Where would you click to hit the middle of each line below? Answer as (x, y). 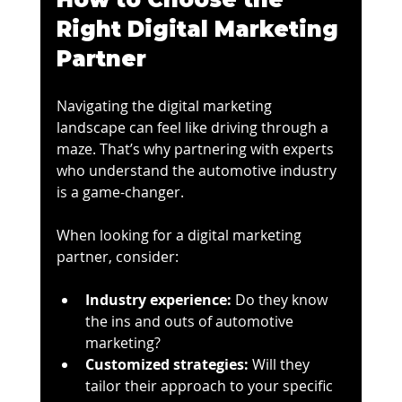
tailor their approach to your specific (210, 385)
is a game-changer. (120, 192)
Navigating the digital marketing (166, 105)
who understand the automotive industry (198, 170)
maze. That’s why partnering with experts (197, 149)
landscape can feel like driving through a (194, 127)
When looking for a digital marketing (180, 235)
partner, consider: (117, 256)
